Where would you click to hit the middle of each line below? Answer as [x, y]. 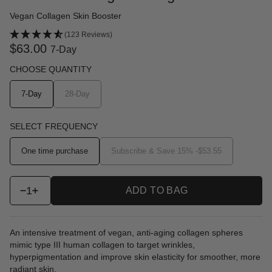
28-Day [77, 93]
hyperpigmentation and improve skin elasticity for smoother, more [135, 257]
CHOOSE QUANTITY [51, 69]
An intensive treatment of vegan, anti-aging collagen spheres [126, 232]
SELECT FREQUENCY [54, 126]
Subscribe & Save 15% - [155, 151]
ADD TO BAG [157, 190]
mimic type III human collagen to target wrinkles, [102, 244]
